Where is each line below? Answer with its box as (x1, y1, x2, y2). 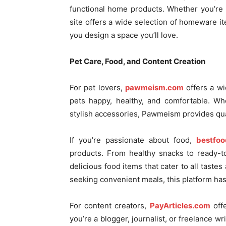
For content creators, (70, 201, 150, 210)
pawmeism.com (125, 83, 184, 92)
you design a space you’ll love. (70, 30, 178, 40)
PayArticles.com (149, 201, 210, 210)
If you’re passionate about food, (70, 135, 196, 145)
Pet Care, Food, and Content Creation (70, 56, 205, 66)
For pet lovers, (70, 83, 125, 92)
